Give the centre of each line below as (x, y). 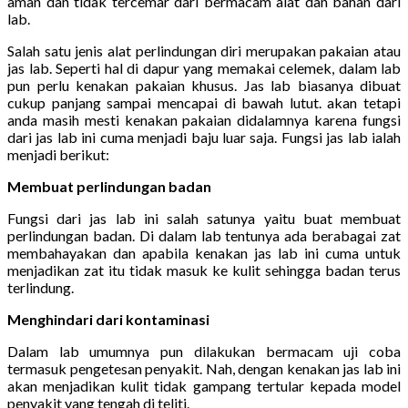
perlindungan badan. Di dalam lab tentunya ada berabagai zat (204, 235)
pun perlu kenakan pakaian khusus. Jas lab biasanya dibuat (204, 85)
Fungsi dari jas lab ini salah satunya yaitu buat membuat (204, 218)
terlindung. (41, 287)
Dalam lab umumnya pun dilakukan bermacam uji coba (204, 351)
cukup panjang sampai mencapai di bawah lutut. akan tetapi (204, 102)
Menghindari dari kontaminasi (108, 319)
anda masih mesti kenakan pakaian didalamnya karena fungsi (204, 119)
